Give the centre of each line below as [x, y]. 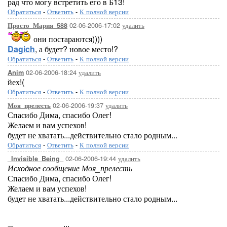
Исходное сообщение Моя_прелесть [70, 168]
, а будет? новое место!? [77, 49]
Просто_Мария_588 [37, 25]
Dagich [21, 49]
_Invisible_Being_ [35, 159]
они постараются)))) [67, 39]
